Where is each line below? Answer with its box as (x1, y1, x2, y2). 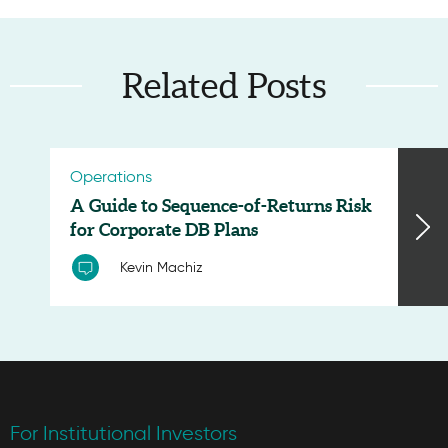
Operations (70, 167, 152, 187)
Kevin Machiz (120, 259, 203, 277)
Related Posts (122, 70, 326, 106)
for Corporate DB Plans (70, 222, 258, 241)
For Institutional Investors (10, 421, 237, 446)
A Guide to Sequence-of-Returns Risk (70, 198, 372, 217)
